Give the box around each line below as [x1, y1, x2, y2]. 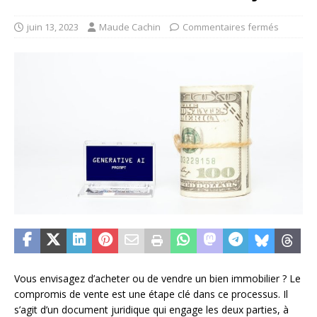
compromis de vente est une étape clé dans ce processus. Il [14, 287, 288, 301]
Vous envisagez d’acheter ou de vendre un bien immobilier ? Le [14, 272, 301, 286]
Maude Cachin [99, 20, 161, 33]
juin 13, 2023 [27, 20, 79, 33]
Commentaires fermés [183, 20, 279, 33]
